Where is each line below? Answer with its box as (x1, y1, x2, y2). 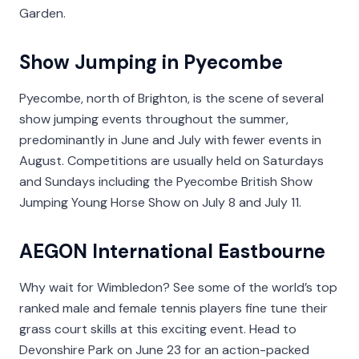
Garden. (19, 5, 66, 22)
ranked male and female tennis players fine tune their (19, 300, 328, 317)
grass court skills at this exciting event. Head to (19, 321, 296, 338)
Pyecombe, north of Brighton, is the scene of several (19, 90, 324, 107)
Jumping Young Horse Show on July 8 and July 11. (19, 194, 301, 212)
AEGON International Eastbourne (19, 239, 325, 264)
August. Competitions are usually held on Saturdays (19, 152, 324, 170)
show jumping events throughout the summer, (19, 111, 288, 128)
